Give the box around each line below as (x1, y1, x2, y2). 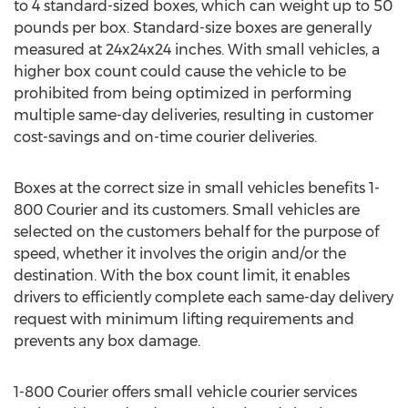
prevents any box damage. (14, 332, 200, 350)
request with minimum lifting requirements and (14, 311, 354, 328)
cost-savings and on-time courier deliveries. (14, 128, 317, 146)
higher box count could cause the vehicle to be (14, 63, 346, 80)
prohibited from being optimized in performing (14, 85, 352, 102)
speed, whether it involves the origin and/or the (14, 245, 346, 262)
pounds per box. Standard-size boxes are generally (14, 19, 372, 36)
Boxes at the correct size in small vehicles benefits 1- (14, 179, 380, 197)
